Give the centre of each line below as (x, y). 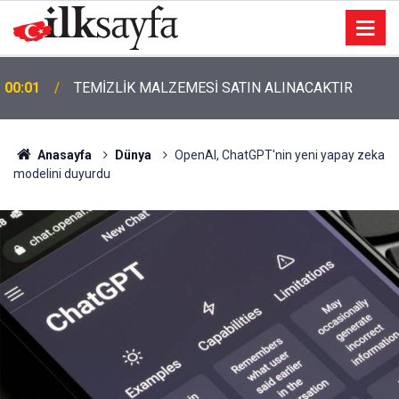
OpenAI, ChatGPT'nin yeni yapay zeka (279, 155)
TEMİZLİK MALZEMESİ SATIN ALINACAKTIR (213, 88)
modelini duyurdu (62, 174)
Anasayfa (63, 155)
